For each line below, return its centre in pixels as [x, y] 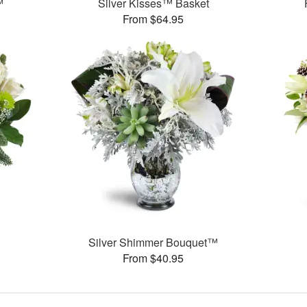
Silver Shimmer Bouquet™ [153, 243]
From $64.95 [153, 19]
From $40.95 [153, 258]
